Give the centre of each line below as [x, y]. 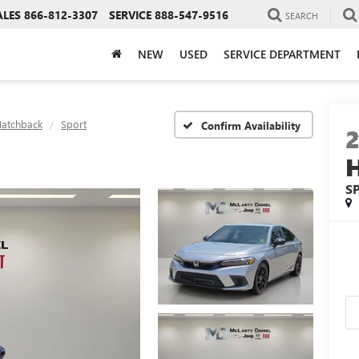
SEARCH [302, 15]
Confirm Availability [251, 125]
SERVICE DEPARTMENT [282, 54]
